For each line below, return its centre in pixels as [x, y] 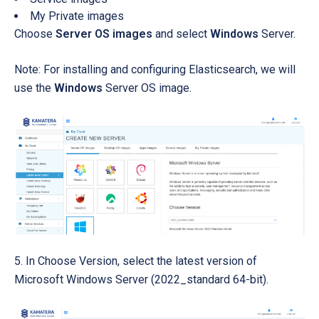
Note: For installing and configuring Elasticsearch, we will [155, 69]
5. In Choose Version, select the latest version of [136, 261]
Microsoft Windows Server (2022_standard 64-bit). [141, 280]
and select [181, 33]
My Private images [77, 16]
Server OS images [104, 33]
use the [34, 88]
